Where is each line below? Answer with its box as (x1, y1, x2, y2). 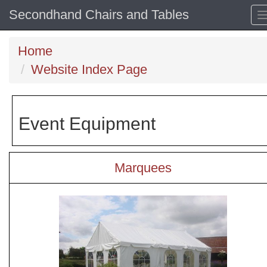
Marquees (114, 160, 172, 175)
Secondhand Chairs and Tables (9, 7, 189, 22)
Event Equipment (18, 114, 156, 133)
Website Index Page (31, 62, 147, 77)
